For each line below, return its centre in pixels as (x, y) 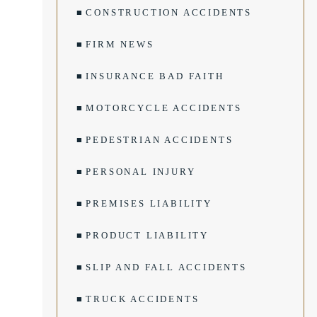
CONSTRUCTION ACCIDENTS (169, 12)
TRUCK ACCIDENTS (143, 299)
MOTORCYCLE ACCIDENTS (164, 108)
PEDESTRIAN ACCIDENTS (160, 140)
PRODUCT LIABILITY (148, 235)
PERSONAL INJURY (141, 172)
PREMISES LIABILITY (149, 203)
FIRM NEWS (120, 44)
